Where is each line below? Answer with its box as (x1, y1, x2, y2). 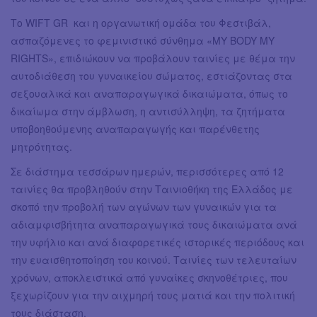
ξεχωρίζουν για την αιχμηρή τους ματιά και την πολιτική (11, 288, 295, 303)
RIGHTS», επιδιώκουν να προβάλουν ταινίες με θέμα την (11, 51, 295, 66)
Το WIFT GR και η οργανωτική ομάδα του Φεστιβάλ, (11, 16, 271, 30)
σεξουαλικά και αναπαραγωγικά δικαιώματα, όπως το (11, 86, 288, 101)
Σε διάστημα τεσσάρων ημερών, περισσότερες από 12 (11, 164, 284, 179)
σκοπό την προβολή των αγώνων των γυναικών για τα (11, 200, 277, 214)
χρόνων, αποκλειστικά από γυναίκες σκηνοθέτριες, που (11, 270, 288, 285)
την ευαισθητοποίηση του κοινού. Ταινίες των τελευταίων (11, 253, 296, 267)
